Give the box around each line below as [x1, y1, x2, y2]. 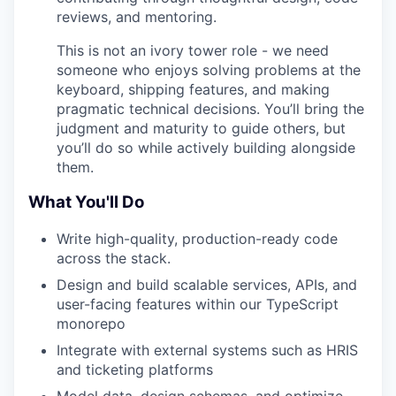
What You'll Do [28, 192, 144, 213]
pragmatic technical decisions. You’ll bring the [57, 99, 364, 118]
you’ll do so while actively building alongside [57, 138, 355, 156]
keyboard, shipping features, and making [57, 80, 330, 98]
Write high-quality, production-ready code [57, 230, 338, 247]
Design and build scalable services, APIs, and [57, 276, 357, 293]
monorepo [57, 315, 126, 332]
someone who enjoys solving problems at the [57, 60, 361, 79]
